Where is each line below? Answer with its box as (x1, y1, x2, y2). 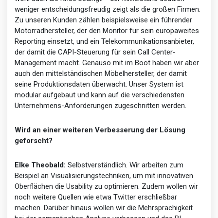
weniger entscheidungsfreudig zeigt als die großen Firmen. (15, 4, 200, 14)
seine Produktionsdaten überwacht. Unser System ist (15, 79, 183, 89)
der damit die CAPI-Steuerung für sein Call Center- (15, 47, 176, 56)
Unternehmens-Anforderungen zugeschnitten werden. (15, 101, 186, 110)
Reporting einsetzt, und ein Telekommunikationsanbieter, (15, 36, 194, 46)
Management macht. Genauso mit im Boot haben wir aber (15, 58, 199, 67)
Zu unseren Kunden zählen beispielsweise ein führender (15, 15, 192, 24)
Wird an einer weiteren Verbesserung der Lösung (15, 125, 185, 134)
